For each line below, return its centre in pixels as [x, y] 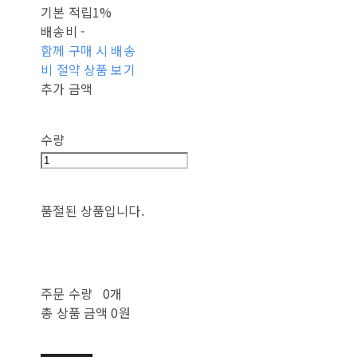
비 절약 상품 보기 [88, 70]
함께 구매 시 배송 [88, 51]
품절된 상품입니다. [92, 211]
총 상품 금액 [75, 313]
